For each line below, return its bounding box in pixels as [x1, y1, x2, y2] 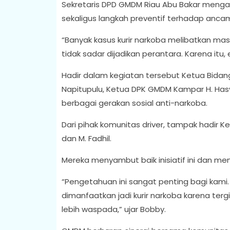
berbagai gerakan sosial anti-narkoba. [61, 97, 207, 108]
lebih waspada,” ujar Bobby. [61, 203, 166, 215]
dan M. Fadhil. [61, 132, 113, 144]
